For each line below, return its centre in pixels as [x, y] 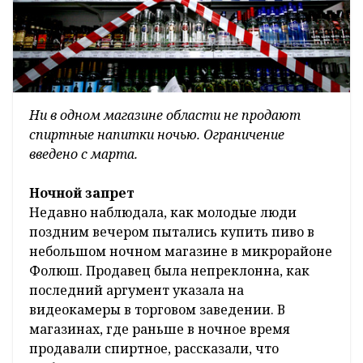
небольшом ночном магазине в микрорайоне [181, 251]
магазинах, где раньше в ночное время [160, 329]
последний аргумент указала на [137, 290]
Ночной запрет [82, 192]
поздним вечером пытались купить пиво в [172, 231]
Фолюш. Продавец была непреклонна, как [169, 270]
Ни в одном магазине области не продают [165, 115]
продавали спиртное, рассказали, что [154, 348]
